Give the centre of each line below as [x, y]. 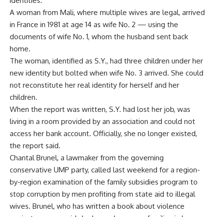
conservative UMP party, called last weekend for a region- [105, 170]
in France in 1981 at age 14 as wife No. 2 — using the [94, 24]
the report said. [35, 146]
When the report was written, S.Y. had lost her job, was [100, 109]
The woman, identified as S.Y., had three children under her [106, 61]
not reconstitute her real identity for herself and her [94, 85]
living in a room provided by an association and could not [102, 121]
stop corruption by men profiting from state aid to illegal [102, 194]
